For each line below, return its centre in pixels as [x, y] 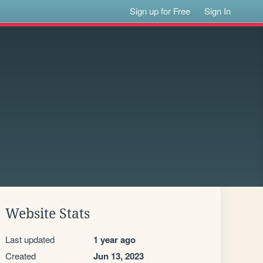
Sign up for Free [160, 11]
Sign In [218, 11]
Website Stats [48, 214]
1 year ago [114, 240]
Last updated [30, 239]
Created [21, 256]
